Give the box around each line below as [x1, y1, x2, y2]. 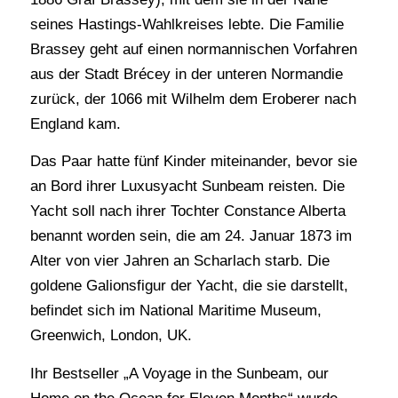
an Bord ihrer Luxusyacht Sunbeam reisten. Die [29, 178, 345, 195]
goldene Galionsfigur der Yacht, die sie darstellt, [29, 277, 348, 295]
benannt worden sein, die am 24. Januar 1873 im [29, 227, 352, 245]
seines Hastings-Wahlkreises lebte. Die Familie [29, 15, 344, 33]
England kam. [29, 115, 121, 132]
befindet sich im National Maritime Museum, [29, 302, 322, 320]
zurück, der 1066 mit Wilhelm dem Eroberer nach [29, 90, 356, 107]
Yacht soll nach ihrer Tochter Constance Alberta [29, 203, 346, 220]
